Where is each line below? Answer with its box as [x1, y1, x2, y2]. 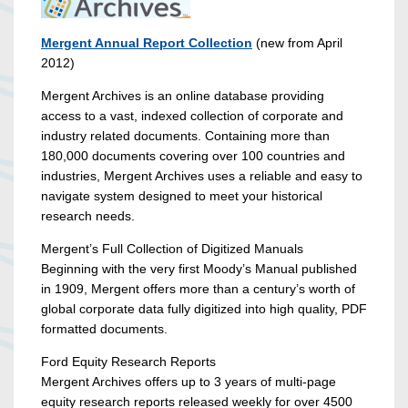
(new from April [256, 36, 342, 51]
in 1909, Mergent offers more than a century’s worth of [41, 281, 355, 297]
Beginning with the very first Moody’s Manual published [41, 261, 357, 277]
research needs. [41, 209, 135, 224]
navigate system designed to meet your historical [41, 189, 322, 204]
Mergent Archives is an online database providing [41, 88, 324, 104]
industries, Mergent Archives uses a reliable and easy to [41, 168, 362, 184]
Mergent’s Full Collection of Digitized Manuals [41, 241, 303, 257]
